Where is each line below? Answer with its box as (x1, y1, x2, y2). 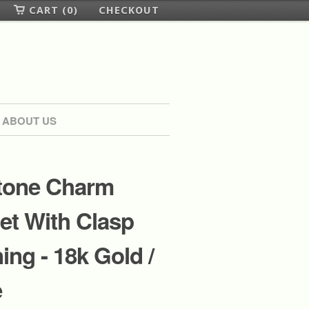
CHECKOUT (99, 4, 159, 17)
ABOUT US (1, 113, 57, 128)
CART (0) (29, 4, 78, 17)
